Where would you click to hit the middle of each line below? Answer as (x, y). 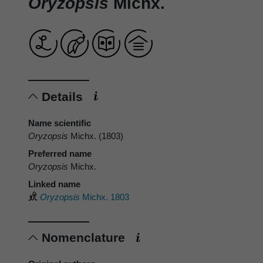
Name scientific (60, 123)
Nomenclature (85, 238)
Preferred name (60, 153)
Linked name (54, 184)
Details (64, 96)
